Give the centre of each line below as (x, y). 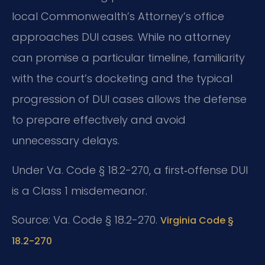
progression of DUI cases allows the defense (129, 99)
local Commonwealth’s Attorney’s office (118, 17)
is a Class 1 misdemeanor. (80, 190)
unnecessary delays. (66, 141)
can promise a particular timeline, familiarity (128, 58)
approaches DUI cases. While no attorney (121, 37)
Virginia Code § (197, 221)
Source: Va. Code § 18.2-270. (86, 220)
